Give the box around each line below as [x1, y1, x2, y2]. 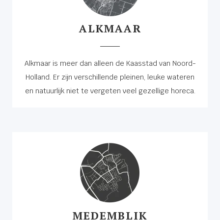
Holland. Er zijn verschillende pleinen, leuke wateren [26, 72, 194, 82]
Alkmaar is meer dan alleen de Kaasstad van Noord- [24, 58, 196, 68]
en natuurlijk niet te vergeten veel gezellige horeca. [25, 86, 195, 95]
